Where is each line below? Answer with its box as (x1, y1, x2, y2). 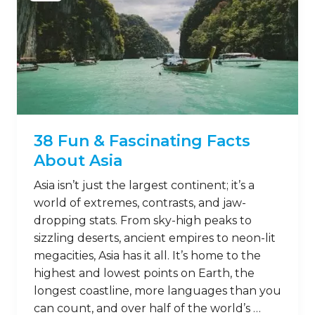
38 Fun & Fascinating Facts (34, 131, 250, 150)
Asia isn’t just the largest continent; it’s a (34, 179, 255, 192)
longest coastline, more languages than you (34, 284, 281, 297)
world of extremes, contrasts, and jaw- (34, 196, 246, 210)
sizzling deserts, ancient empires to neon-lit (34, 231, 276, 245)
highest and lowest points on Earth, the (34, 266, 255, 280)
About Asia (34, 151, 122, 170)
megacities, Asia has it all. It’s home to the (34, 249, 261, 262)
